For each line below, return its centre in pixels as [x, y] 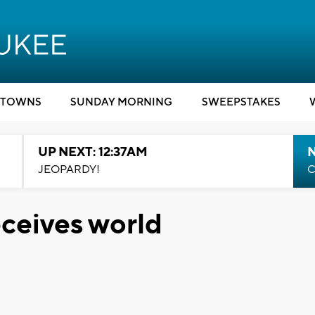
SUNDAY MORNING [121, 102]
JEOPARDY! [69, 169]
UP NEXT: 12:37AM [92, 152]
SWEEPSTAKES [241, 102]
